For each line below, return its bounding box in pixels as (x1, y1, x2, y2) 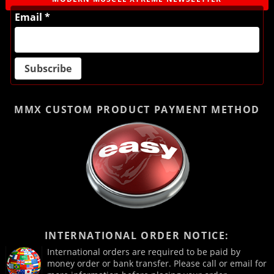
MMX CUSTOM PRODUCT (14, 103, 154, 117)
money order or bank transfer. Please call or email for (46, 257, 267, 270)
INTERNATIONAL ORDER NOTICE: (44, 229, 230, 243)
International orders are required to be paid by (46, 246, 240, 258)
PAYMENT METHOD (154, 103, 260, 117)
